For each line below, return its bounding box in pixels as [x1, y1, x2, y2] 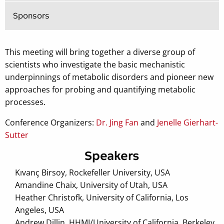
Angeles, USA [15, 204, 64, 216]
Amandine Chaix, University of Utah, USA [15, 179, 167, 191]
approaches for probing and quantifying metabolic [5, 84, 195, 95]
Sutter [5, 129, 28, 141]
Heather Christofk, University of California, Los [15, 192, 188, 203]
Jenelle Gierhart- [157, 117, 218, 128]
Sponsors [13, 11, 49, 21]
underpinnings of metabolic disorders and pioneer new [5, 71, 213, 83]
